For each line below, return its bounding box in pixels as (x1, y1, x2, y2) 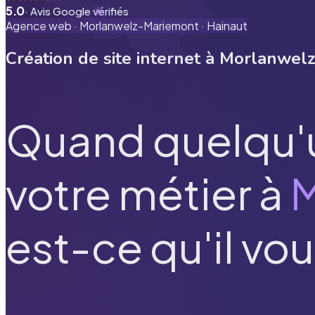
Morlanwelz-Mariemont (79, 18, 199, 33)
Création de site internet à (6, 46, 219, 70)
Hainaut (207, 18, 247, 33)
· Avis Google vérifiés (25, 4, 129, 18)
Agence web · (6, 18, 79, 33)
